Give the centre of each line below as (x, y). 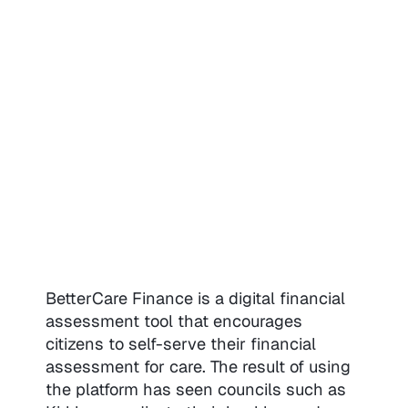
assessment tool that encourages (173, 321)
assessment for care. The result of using (198, 366)
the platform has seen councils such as (195, 389)
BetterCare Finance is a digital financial (195, 298)
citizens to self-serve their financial (180, 343)
